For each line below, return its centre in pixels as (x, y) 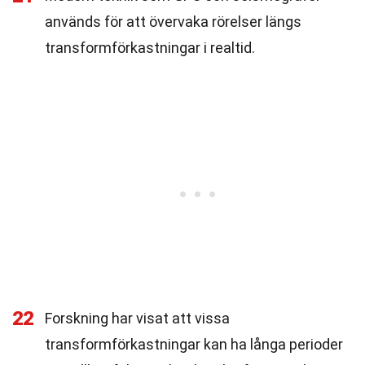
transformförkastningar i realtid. (150, 48)
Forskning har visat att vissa (137, 318)
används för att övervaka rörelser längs (173, 22)
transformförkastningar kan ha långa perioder (194, 344)
